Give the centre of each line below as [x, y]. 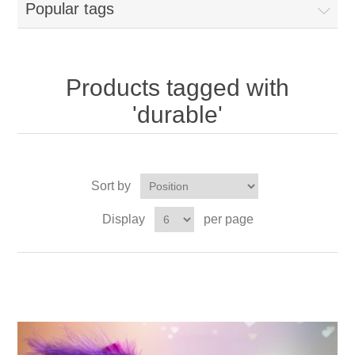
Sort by [111, 185]
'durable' [177, 114]
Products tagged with [177, 87]
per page [228, 219]
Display [123, 219]
